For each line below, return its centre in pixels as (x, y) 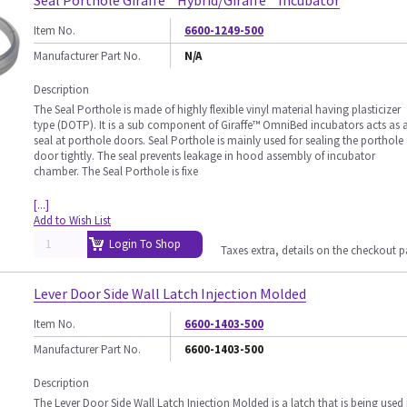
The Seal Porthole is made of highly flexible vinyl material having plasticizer (217, 109)
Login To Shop (145, 244)
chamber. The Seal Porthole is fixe (116, 171)
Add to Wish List (72, 220)
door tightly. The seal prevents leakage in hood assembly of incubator (204, 156)
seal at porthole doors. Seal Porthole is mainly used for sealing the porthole (218, 140)
